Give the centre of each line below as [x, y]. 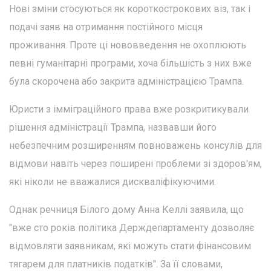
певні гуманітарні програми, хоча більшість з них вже [130, 63]
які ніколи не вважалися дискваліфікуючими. [113, 181]
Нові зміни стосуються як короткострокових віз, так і [130, 8]
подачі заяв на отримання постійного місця [106, 27]
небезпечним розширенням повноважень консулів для [135, 145]
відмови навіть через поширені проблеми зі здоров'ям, [135, 163]
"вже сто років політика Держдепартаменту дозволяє [132, 227]
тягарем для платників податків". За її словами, [116, 264]
